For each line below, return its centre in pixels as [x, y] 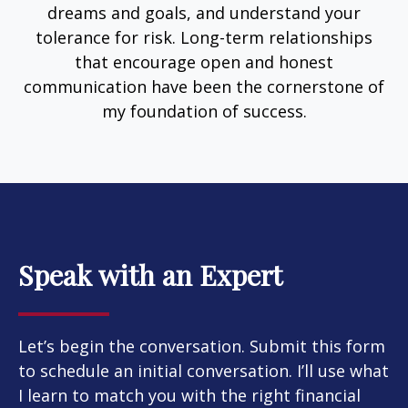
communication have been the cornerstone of [204, 86]
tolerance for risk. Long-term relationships [204, 37]
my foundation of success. [204, 111]
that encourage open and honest [204, 61]
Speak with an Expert [150, 274]
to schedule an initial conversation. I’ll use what [204, 370]
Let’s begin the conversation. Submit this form [202, 346]
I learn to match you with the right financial [189, 395]
